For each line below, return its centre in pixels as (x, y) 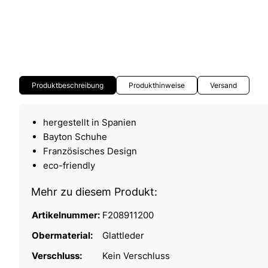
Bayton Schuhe (75, 136)
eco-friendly (69, 165)
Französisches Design (90, 151)
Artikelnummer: (67, 215)
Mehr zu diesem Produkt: (94, 191)
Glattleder (123, 235)
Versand (223, 85)
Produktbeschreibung (68, 85)
